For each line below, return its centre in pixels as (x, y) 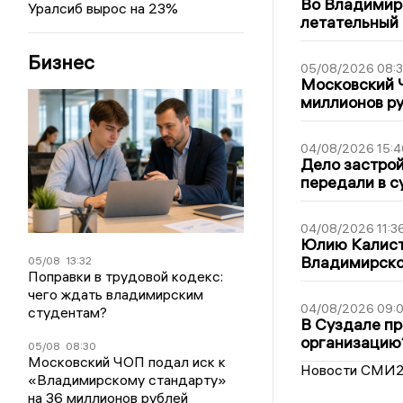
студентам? (68, 312)
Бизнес (62, 62)
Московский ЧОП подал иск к (127, 362)
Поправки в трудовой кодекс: (126, 276)
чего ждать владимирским (116, 294)
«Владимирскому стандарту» (128, 380)
